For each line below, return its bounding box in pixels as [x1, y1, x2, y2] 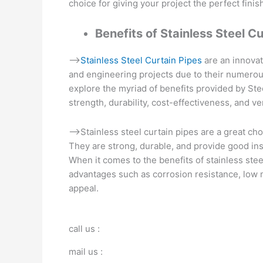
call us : [69, 222, 100, 234]
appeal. [69, 183, 99, 194]
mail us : [69, 245, 103, 257]
